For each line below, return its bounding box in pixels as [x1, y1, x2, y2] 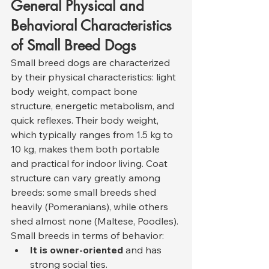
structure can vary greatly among [11, 171, 163, 184]
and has [123, 243, 164, 256]
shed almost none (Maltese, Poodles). [11, 214, 178, 227]
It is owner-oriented [30, 243, 123, 256]
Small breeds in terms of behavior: [11, 229, 164, 241]
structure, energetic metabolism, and [11, 99, 177, 112]
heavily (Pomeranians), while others [11, 200, 171, 213]
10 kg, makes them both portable [11, 142, 162, 155]
